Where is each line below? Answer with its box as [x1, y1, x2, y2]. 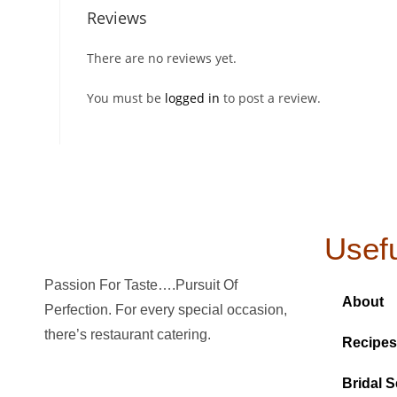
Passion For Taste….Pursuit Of [44, 277, 237, 293]
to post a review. [220, 90, 322, 107]
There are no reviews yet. [87, 50, 237, 67]
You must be [87, 90, 166, 107]
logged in [165, 90, 221, 107]
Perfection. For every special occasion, [44, 302, 287, 318]
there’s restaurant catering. [44, 327, 211, 343]
